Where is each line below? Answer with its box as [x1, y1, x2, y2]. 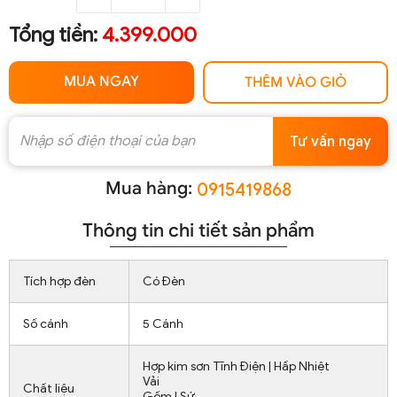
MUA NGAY [64, 72, 139, 90]
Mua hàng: [105, 176, 192, 199]
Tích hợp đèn [23, 274, 96, 290]
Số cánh [23, 316, 68, 332]
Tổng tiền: [9, 22, 102, 49]
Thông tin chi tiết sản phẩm [82, 219, 315, 243]
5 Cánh [143, 316, 183, 332]
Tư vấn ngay [290, 132, 371, 151]
